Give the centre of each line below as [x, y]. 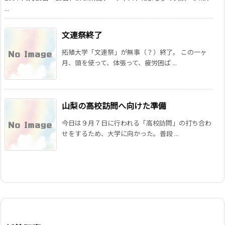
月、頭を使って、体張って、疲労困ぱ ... [119, 63]
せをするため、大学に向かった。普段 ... [120, 134]
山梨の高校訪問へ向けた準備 [114, 106]
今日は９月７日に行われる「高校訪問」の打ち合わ [137, 123]
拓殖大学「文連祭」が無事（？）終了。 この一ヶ [134, 52]
